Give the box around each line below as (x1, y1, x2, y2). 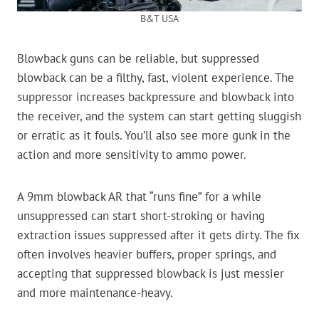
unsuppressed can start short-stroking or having (17, 208, 265, 224)
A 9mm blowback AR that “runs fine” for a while (17, 189, 261, 205)
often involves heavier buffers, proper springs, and (17, 246, 276, 263)
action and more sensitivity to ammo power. (17, 147, 246, 163)
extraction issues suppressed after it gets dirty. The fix (17, 227, 299, 244)
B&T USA (140, 12, 179, 26)
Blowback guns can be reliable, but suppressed (17, 51, 259, 67)
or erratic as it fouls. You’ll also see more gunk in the (17, 127, 291, 144)
